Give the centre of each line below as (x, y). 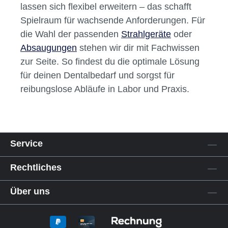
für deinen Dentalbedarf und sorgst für (97, 75)
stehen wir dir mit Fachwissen (138, 48)
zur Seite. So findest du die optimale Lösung (110, 62)
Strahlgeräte (146, 34)
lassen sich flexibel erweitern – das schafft (106, 7)
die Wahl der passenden (71, 34)
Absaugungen (49, 48)
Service (26, 144)
